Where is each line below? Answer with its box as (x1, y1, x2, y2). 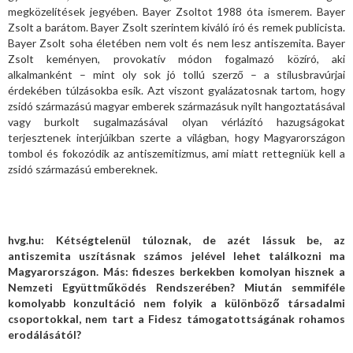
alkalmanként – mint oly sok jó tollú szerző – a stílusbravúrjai (8, 67, 345, 81)
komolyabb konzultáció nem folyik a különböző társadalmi (8, 295, 345, 310)
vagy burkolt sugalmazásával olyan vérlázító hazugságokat (8, 114, 345, 128)
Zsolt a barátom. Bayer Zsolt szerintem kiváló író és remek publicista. (8, 20, 345, 34)
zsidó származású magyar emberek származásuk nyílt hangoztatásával (8, 98, 345, 113)
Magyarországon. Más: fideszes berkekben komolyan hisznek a (8, 264, 345, 278)
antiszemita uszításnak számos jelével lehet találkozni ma (8, 248, 345, 262)
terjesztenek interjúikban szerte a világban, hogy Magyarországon (8, 130, 345, 144)
